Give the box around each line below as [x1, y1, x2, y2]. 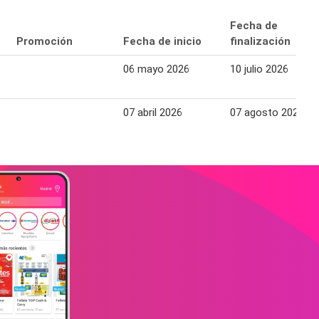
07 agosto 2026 [230, 106, 304, 120]
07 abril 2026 [123, 106, 182, 120]
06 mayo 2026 [123, 63, 189, 76]
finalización [230, 35, 291, 48]
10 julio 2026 [230, 63, 288, 76]
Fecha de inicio [123, 35, 202, 48]
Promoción [16, 35, 73, 48]
